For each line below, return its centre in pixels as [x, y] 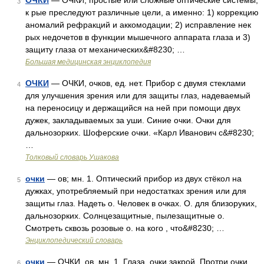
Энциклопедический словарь [74, 240]
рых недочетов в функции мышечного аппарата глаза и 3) [138, 37]
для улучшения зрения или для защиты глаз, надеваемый [138, 95]
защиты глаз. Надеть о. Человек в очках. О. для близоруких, [141, 203]
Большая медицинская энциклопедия [88, 62]
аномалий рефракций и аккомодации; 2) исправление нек [138, 25]
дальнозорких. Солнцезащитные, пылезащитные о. [125, 216]
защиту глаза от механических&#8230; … [105, 49]
